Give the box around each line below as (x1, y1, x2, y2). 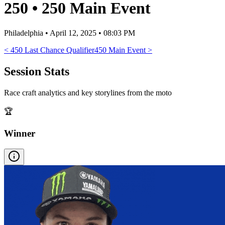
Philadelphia (4, 28, 43, 37)
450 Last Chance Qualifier (11, 45, 94, 54)
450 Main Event (94, 45, 146, 54)
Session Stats (4, 64, 69, 78)
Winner (4, 128, 35, 139)
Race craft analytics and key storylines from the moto (4, 88, 172, 97)
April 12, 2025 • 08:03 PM (50, 28, 135, 37)
